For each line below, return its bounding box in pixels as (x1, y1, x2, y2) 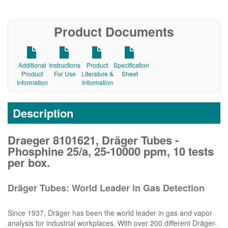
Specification (113, 61, 150, 70)
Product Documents (54, 22, 174, 41)
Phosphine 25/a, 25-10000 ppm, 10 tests (8, 143, 214, 160)
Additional (18, 61, 46, 70)
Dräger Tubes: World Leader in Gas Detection (8, 181, 205, 195)
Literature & (81, 69, 113, 78)
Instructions (49, 61, 81, 70)
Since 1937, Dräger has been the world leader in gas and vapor (8, 208, 212, 218)
